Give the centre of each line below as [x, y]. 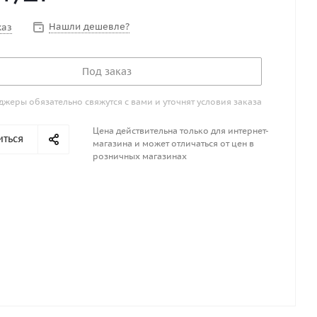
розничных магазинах [140, 156]
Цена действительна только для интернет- [181, 131]
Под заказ [106, 71]
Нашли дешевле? [89, 27]
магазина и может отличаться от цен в [173, 143]
